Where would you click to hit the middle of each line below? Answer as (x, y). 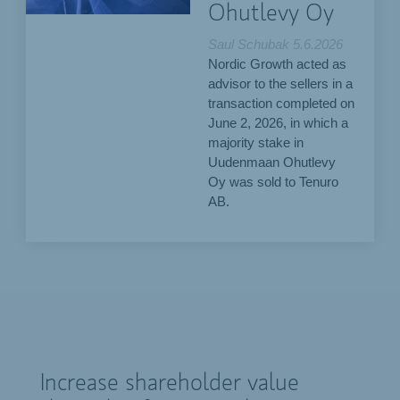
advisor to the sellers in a (281, 83)
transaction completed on (282, 103)
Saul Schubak (249, 44)
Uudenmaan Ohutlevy (272, 162)
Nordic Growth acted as (278, 64)
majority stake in (256, 142)
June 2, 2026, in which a (279, 123)
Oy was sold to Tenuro (274, 182)
